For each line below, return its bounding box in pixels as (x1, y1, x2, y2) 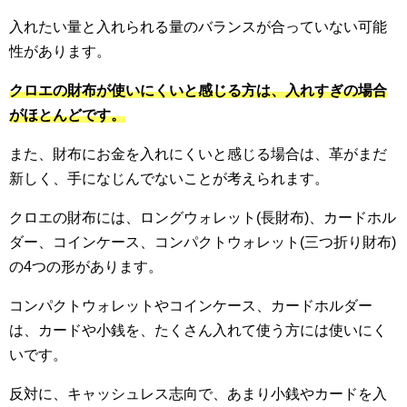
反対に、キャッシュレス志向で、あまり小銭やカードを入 (9, 386, 387, 402)
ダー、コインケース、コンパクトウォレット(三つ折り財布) (9, 234, 396, 251)
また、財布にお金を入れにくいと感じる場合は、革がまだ (9, 146, 387, 163)
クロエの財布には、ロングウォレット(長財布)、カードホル (9, 210, 396, 226)
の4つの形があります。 (9, 259, 163, 275)
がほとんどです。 (9, 107, 125, 124)
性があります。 (9, 44, 111, 60)
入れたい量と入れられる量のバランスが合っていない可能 (9, 19, 387, 35)
